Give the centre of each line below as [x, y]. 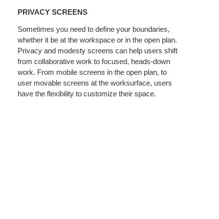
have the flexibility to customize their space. [87, 93]
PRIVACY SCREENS [53, 12]
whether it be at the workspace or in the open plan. [98, 40]
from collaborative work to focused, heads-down [94, 61]
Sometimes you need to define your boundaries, [94, 29]
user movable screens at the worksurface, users [95, 83]
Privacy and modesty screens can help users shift [98, 50]
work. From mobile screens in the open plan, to [92, 72]
